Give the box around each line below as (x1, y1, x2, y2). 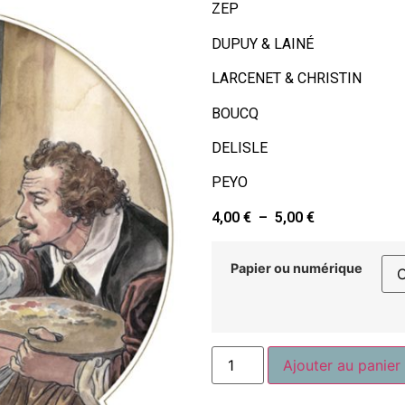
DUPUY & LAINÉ (212, 34, 314, 52)
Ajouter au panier (283, 355, 401, 374)
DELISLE (212, 138, 268, 156)
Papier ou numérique (231, 260, 363, 277)
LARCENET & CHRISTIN (212, 70, 362, 88)
